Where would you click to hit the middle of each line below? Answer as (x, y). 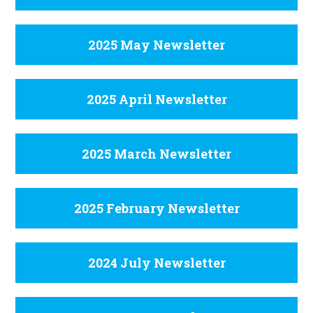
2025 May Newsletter (156, 44)
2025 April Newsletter (156, 99)
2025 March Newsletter (156, 153)
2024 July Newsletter (156, 262)
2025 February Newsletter (156, 208)
